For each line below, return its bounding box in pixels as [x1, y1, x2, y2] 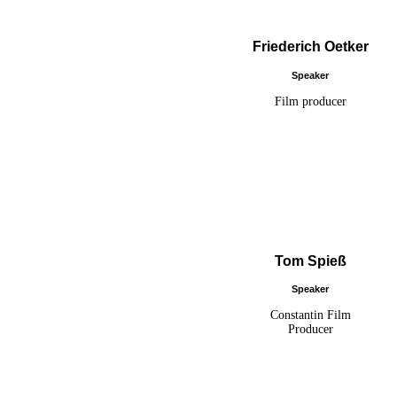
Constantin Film [269, 307, 351, 322]
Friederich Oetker [252, 39, 369, 55]
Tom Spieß [274, 253, 346, 269]
